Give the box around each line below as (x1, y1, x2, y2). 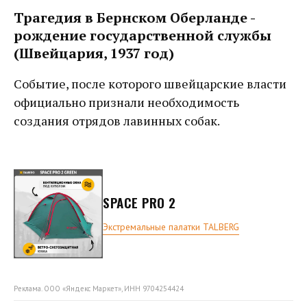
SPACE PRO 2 (103, 193, 176, 213)
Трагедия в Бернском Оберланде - (14, 8, 255, 27)
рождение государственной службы (14, 25, 271, 45)
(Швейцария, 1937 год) (14, 43, 174, 62)
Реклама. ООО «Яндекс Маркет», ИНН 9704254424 (14, 283, 184, 293)
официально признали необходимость (14, 93, 239, 110)
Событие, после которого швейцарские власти (14, 75, 286, 92)
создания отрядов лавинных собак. (14, 112, 220, 129)
